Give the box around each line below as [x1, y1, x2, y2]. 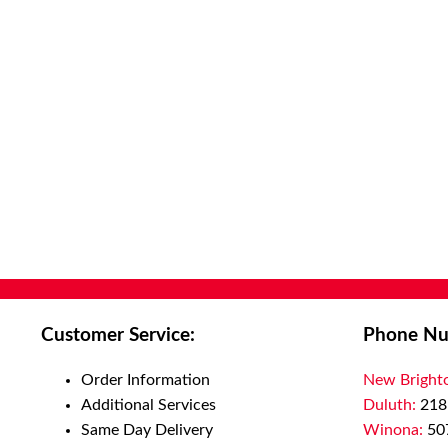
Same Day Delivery [80, 421, 213, 438]
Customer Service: [40, 325, 195, 345]
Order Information [80, 371, 210, 388]
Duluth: [363, 396, 420, 413]
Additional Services [80, 396, 216, 413]
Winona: [363, 421, 427, 438]
